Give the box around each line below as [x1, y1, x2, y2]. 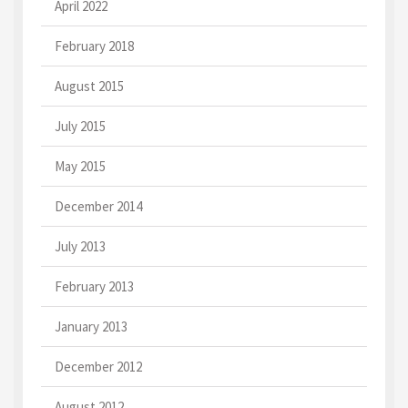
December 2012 [55, 358, 142, 375]
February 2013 [55, 278, 134, 295]
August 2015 [55, 77, 124, 95]
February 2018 [55, 37, 134, 55]
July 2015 [55, 117, 106, 135]
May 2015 [55, 158, 106, 175]
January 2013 [55, 318, 127, 335]
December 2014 [55, 198, 142, 215]
